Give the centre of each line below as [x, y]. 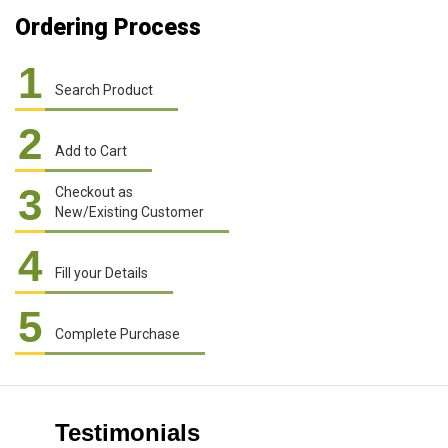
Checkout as [94, 192]
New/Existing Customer [129, 212]
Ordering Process [108, 27]
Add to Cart [91, 151]
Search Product [104, 90]
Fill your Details [101, 273]
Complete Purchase [117, 334]
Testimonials [127, 432]
